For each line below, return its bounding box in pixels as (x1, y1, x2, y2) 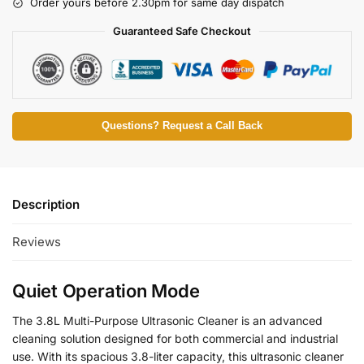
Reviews (12, 233, 61, 249)
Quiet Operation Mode (12, 279, 200, 301)
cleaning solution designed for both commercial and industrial (12, 331, 338, 345)
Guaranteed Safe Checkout (113, 24, 251, 38)
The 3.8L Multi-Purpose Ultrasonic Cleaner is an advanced (12, 313, 323, 327)
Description (12, 197, 80, 213)
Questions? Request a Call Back (102, 120, 262, 132)
